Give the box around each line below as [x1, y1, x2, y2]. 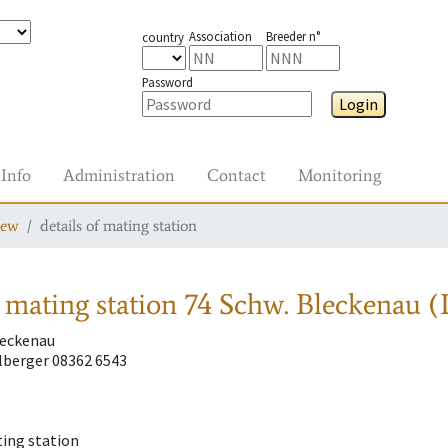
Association [188, 28, 252, 44]
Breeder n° [265, 28, 320, 44]
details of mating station [40, 216, 197, 235]
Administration [63, 164, 175, 186]
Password [141, 74, 193, 90]
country [141, 29, 184, 45]
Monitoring [298, 164, 381, 186]
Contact [207, 164, 266, 186]
